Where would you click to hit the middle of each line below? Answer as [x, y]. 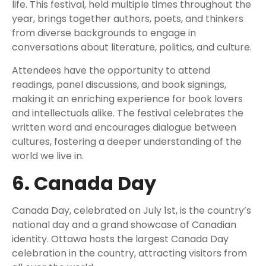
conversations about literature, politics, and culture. [132, 47]
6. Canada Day [84, 183]
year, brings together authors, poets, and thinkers [128, 19]
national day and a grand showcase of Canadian [124, 225]
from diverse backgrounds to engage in [104, 33]
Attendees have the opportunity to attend [111, 71]
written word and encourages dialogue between [124, 128]
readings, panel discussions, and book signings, [119, 85]
